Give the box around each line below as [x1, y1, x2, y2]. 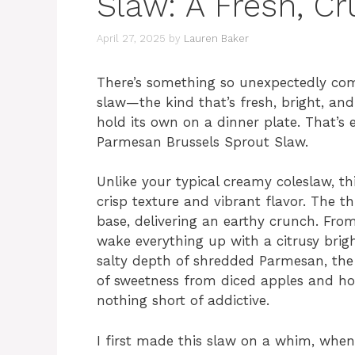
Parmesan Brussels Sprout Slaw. [97, 133, 308, 150]
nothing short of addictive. [97, 292, 269, 309]
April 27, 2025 [97, 32, 166, 44]
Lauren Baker [184, 32, 249, 44]
